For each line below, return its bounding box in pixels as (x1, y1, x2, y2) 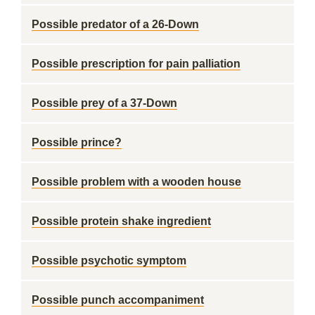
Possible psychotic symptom (32, 255, 186, 266)
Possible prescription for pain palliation (32, 58, 240, 70)
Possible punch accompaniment (32, 294, 204, 306)
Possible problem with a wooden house (32, 176, 241, 188)
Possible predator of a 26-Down (32, 18, 199, 30)
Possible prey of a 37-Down (32, 97, 177, 109)
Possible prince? (32, 136, 122, 148)
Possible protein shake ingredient (32, 215, 211, 227)
